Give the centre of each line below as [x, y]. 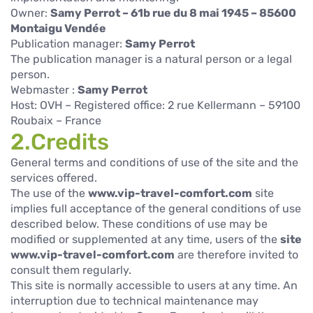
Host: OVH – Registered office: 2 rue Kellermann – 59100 [155, 105]
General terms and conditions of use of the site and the [154, 162]
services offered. [54, 177]
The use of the [49, 193]
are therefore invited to [236, 254]
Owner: [30, 13]
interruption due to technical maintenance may [134, 300]
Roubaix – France [56, 120]
